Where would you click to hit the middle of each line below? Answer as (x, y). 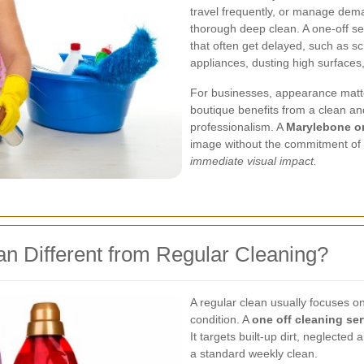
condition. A (221, 319)
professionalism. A (238, 127)
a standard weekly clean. (254, 353)
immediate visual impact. (253, 161)
